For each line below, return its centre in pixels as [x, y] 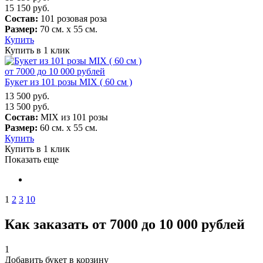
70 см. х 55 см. [68, 29]
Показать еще [32, 159]
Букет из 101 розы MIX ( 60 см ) [68, 82]
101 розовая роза [73, 18]
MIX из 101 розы [73, 117]
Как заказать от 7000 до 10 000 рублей [125, 224]
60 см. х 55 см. [68, 127]
